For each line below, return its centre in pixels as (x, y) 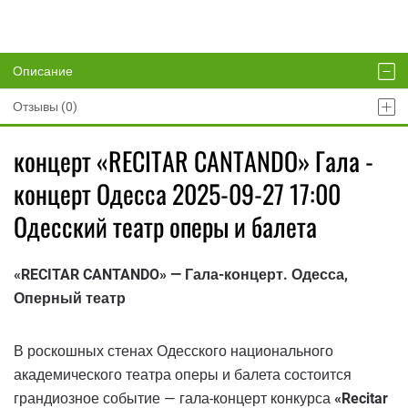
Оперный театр (70, 298)
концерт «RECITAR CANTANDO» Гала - (194, 161)
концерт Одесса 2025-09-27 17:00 (177, 194)
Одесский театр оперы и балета (165, 226)
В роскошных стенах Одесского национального (173, 351)
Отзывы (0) (45, 107)
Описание (43, 71)
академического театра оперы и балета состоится (183, 374)
